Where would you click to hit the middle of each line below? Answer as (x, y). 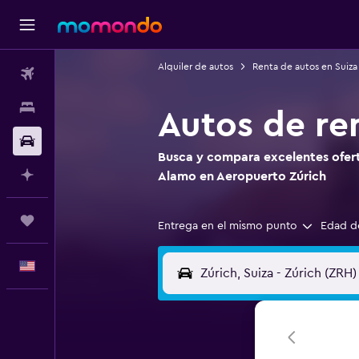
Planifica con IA (94, 175)
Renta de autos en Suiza (305, 67)
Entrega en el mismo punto (227, 226)
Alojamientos (87, 107)
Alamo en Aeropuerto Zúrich (242, 176)
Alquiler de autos (195, 67)
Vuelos (72, 74)
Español (75, 266)
